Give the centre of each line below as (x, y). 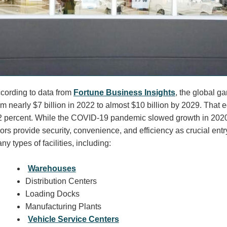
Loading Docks (52, 194)
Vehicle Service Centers (73, 219)
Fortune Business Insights (125, 92)
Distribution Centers (61, 181)
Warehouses (52, 168)
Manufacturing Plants (63, 206)
